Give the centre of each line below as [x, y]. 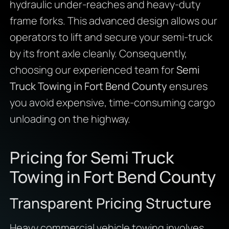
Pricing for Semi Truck [91, 157]
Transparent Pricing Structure [110, 203]
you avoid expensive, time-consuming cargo [112, 102]
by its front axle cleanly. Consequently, [98, 53]
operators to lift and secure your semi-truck [111, 37]
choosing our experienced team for [93, 70]
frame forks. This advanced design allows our [113, 20]
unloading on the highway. [70, 119]
